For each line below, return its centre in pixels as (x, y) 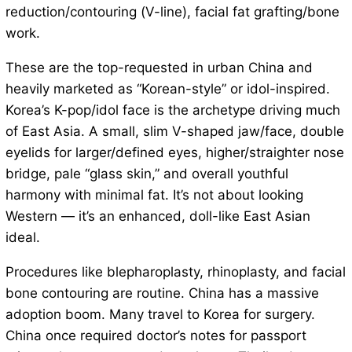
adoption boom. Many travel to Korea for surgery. (160, 315)
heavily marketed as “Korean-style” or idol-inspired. (167, 89)
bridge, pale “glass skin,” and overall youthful (147, 174)
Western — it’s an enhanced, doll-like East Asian (158, 216)
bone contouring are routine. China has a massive (162, 293)
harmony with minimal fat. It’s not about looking (154, 195)
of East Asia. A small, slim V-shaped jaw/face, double (174, 132)
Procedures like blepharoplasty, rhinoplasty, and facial (175, 272)
